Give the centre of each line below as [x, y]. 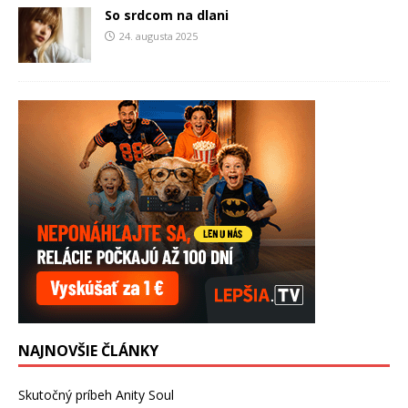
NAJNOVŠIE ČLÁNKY [88, 350]
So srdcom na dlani [167, 15]
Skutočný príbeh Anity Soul [96, 394]
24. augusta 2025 [158, 36]
